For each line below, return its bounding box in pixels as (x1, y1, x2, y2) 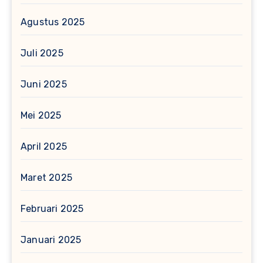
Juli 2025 (21, 47, 63, 59)
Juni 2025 (21, 78, 67, 90)
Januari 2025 (21, 234, 82, 245)
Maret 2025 (21, 171, 72, 183)
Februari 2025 (21, 203, 84, 214)
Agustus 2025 (21, 16, 85, 28)
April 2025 (21, 140, 67, 152)
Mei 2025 (21, 109, 62, 121)
